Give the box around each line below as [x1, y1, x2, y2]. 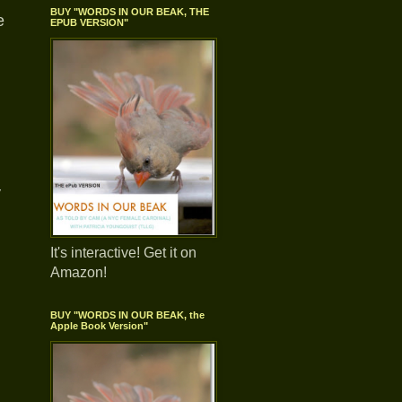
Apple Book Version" [50, 320, 148, 331]
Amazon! [50, 265, 107, 280]
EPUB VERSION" [50, 17, 128, 28]
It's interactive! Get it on [50, 245, 197, 260]
